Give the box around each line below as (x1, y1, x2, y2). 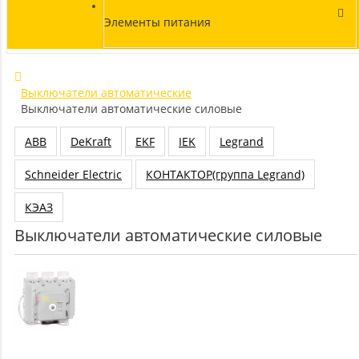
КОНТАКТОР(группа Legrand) (146, 167, 305, 182)
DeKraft (71, 134, 111, 149)
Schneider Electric (25, 167, 122, 182)
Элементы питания (103, 14, 211, 30)
